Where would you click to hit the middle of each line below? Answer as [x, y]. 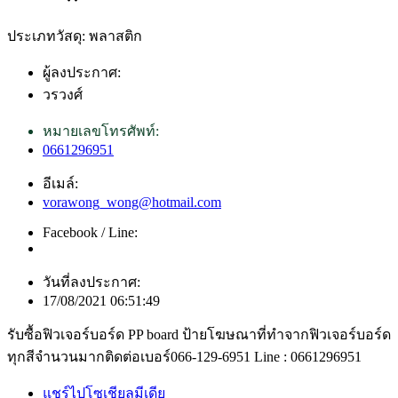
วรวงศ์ [63, 95]
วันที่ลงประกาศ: [92, 283]
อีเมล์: [60, 184]
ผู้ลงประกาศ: [82, 73]
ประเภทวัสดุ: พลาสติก [75, 36]
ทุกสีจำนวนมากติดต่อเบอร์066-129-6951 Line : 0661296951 [184, 357]
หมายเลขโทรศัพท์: [101, 131]
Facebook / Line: [90, 233]
